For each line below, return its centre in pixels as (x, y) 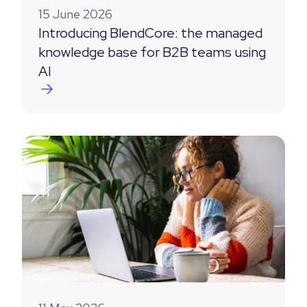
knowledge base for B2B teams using (152, 52)
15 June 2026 (75, 14)
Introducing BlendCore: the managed (150, 33)
